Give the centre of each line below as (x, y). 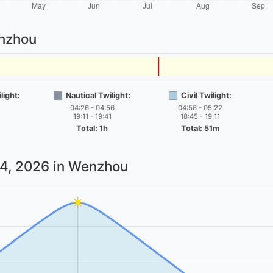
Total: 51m (200, 129)
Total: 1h (92, 129)
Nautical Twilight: (98, 96)
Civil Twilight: (207, 96)
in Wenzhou (89, 166)
